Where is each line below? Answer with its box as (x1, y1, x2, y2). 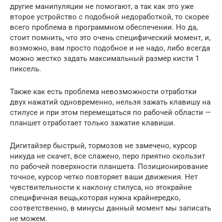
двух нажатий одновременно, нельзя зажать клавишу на (10, 98, 211, 107)
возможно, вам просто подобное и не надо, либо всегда (10, 44, 210, 53)
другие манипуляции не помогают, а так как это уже (10, 2, 194, 11)
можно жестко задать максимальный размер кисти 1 (10, 54, 199, 63)
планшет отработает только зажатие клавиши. (10, 118, 175, 128)
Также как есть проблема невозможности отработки (10, 87, 197, 97)
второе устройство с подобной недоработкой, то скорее (10, 12, 209, 22)
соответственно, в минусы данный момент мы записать (10, 204, 211, 213)
